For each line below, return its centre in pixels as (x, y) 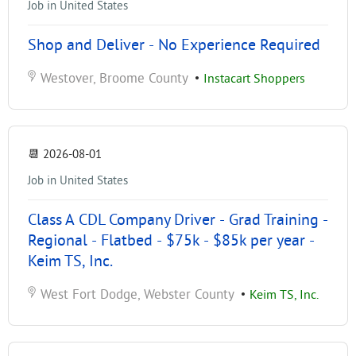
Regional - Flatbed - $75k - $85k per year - (171, 241)
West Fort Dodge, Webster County (135, 295)
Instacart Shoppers (254, 79)
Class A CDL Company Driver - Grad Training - (178, 220)
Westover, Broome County (112, 79)
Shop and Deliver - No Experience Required (174, 45)
